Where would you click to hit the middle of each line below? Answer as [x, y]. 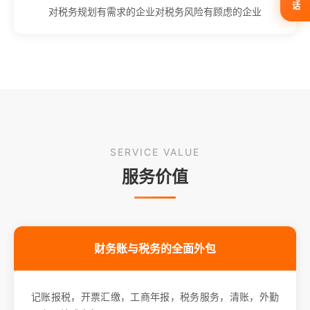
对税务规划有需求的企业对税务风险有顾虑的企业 [155, 11]
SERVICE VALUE [155, 152]
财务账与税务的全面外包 [155, 248]
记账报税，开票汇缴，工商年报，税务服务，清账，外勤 [155, 296]
